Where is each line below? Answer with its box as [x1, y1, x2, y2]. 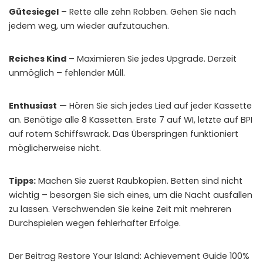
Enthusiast [9, 99, 57, 112]
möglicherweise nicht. [9, 141, 101, 154]
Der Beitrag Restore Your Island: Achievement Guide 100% [9, 249, 249, 262]
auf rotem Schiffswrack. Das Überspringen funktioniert [9, 127, 238, 140]
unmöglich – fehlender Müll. [9, 66, 125, 79]
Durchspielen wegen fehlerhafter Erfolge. [9, 217, 181, 229]
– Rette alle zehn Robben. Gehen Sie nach [59, 5, 236, 18]
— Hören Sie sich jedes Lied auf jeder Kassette [57, 99, 252, 112]
